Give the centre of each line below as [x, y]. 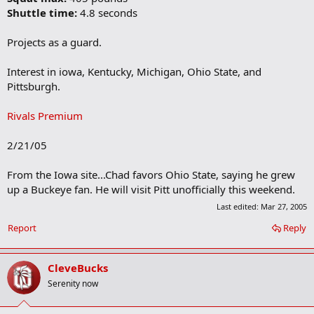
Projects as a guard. [54, 42]
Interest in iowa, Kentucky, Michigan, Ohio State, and [134, 72]
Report [22, 227]
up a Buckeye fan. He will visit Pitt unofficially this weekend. [151, 190]
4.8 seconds [107, 13]
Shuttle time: [42, 13]
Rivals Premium [45, 116]
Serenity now [73, 283]
